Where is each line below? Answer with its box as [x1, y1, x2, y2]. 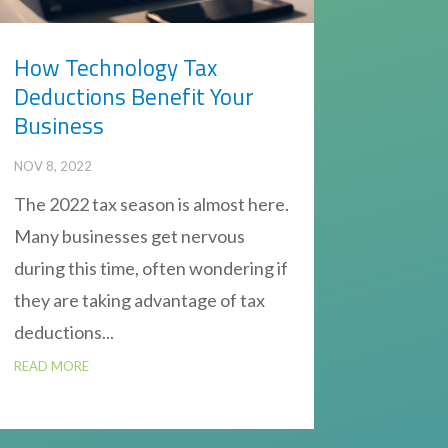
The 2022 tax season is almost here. [13, 192, 289, 215]
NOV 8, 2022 [13, 157, 92, 174]
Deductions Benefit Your [13, 78, 254, 114]
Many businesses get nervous [13, 224, 245, 247]
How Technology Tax [13, 49, 217, 85]
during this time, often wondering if [13, 256, 288, 279]
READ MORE [13, 357, 89, 374]
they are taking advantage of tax [13, 288, 265, 311]
